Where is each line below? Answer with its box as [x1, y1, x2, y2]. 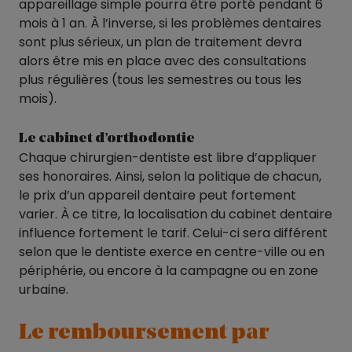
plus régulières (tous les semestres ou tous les [19, 70, 302, 89]
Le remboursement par [19, 321, 269, 344]
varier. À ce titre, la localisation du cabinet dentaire [19, 204, 332, 223]
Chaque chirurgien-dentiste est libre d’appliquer [19, 148, 317, 167]
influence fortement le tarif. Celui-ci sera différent [19, 223, 328, 242]
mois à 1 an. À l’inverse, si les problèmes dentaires [19, 13, 321, 32]
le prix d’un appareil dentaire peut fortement [19, 185, 296, 204]
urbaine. [19, 280, 68, 299]
